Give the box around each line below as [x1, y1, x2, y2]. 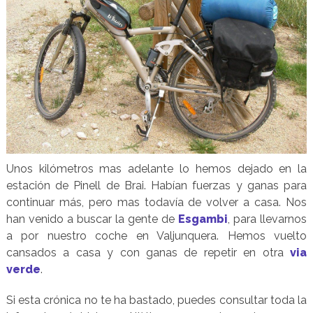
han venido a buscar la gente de [6, 212, 179, 226]
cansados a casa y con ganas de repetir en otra [6, 246, 291, 260]
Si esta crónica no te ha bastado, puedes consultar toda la [6, 293, 307, 307]
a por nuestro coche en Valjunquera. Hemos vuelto [6, 229, 307, 243]
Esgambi [178, 212, 228, 226]
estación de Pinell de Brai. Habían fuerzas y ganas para [6, 179, 307, 193]
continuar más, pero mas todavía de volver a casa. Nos [6, 196, 307, 210]
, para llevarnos [228, 212, 307, 226]
